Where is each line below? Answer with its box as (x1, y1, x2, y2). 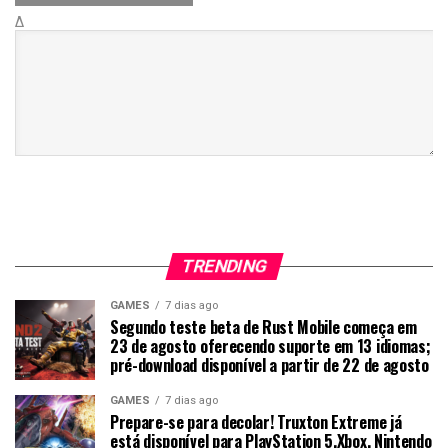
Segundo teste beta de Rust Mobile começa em (110, 315, 417, 340)
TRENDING (178, 256, 270, 277)
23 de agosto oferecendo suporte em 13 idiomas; (110, 334, 431, 359)
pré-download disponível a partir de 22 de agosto (110, 353, 429, 378)
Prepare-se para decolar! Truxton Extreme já (110, 410, 402, 435)
